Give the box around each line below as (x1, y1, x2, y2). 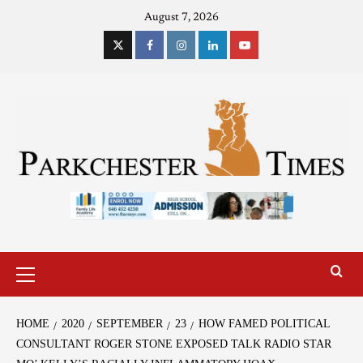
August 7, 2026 (144, 12, 219, 23)
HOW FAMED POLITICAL (199, 317, 330, 330)
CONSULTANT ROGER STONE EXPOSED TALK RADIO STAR (16, 337, 331, 350)
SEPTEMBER (96, 317, 163, 330)
